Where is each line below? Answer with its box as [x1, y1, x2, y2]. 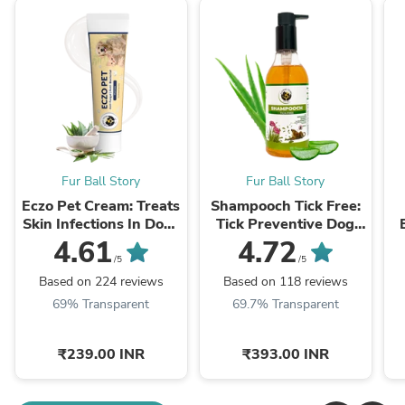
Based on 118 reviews [222, 273, 348, 291]
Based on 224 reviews [38, 273, 164, 291]
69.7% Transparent [231, 296, 339, 314]
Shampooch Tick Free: [210, 196, 361, 217]
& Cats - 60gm [52, 232, 151, 253]
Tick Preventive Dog [216, 214, 355, 235]
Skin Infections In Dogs [22, 214, 180, 235]
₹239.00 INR [57, 344, 145, 365]
